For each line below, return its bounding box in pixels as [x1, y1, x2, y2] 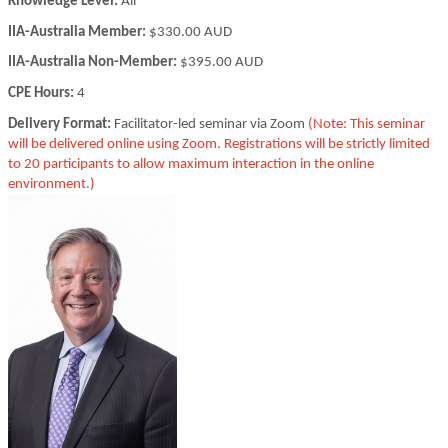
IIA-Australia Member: [8, 24, 149, 40]
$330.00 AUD [149, 24, 232, 40]
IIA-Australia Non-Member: [8, 55, 180, 71]
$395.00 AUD [180, 55, 263, 71]
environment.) [8, 176, 95, 192]
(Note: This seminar [308, 116, 425, 132]
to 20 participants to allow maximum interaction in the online [8, 156, 374, 172]
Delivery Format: [8, 116, 111, 132]
